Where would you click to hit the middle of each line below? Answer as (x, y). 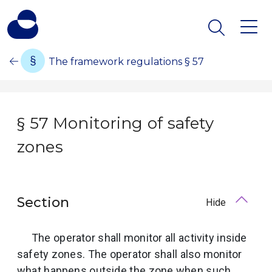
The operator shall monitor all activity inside (139, 238)
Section (43, 202)
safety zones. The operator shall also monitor (130, 254)
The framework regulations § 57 (127, 62)
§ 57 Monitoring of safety (116, 123)
